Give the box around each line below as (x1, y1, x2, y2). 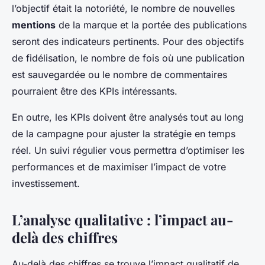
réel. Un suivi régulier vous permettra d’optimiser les (12, 144, 244, 157)
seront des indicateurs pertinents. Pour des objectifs (12, 35, 244, 48)
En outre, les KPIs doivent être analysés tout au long (12, 111, 244, 124)
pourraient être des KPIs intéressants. (12, 85, 177, 98)
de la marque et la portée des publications (56, 19, 247, 31)
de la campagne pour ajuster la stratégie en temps (12, 128, 235, 140)
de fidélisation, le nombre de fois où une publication (12, 52, 244, 64)
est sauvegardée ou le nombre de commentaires (12, 69, 227, 81)
